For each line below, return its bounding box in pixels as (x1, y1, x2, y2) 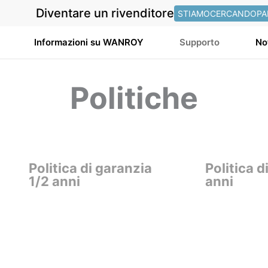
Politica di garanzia (29, 160, 152, 176)
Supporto (179, 36, 220, 48)
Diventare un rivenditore (36, 6, 175, 20)
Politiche (70, 80, 198, 116)
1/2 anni (29, 173, 80, 189)
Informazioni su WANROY (34, 36, 144, 48)
